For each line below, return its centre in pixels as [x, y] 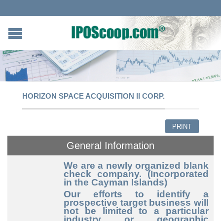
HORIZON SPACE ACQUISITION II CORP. [93, 96]
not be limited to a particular [136, 211]
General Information [110, 146]
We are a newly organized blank [136, 165]
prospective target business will [136, 202]
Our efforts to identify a [136, 194]
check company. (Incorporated [136, 174]
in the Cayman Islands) [115, 182]
